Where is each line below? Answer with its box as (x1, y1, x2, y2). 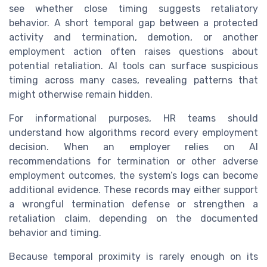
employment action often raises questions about (9, 46, 258, 58)
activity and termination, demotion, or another (9, 32, 258, 44)
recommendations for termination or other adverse (9, 156, 258, 167)
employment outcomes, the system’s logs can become (9, 170, 258, 182)
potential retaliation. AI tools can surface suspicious (9, 60, 258, 72)
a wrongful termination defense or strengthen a (9, 198, 258, 210)
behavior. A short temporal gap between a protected (9, 17, 258, 29)
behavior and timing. (9, 227, 101, 239)
